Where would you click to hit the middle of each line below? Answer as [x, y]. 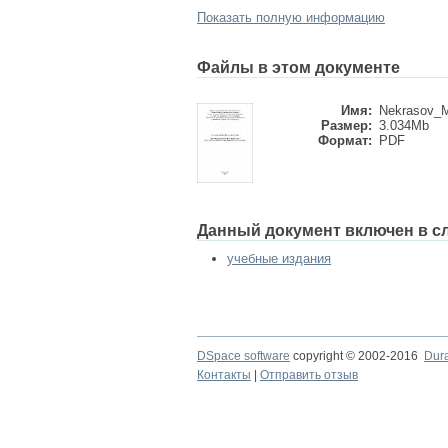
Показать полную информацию [291, 17]
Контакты [224, 375]
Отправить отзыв [309, 375]
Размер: [346, 125]
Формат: [345, 140]
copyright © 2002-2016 [357, 356]
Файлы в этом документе [298, 67]
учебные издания [279, 258]
